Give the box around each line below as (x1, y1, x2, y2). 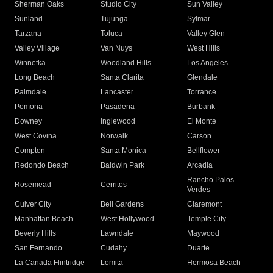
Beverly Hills (15, 229, 56, 238)
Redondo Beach (15, 161, 69, 170)
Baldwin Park (101, 161, 145, 170)
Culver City (15, 200, 51, 209)
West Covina (15, 132, 57, 141)
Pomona (15, 102, 43, 112)
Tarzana (15, 29, 41, 38)
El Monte (186, 117, 216, 126)
